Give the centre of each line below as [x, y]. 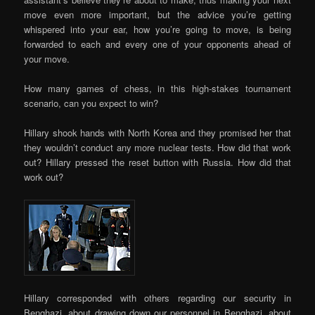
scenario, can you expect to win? [91, 103]
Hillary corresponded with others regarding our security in [157, 297]
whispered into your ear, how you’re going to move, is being [157, 30]
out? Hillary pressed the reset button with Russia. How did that [157, 162]
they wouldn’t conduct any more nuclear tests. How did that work [157, 148]
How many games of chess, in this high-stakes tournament [157, 89]
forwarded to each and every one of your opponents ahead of [157, 44]
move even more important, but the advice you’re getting [157, 15]
